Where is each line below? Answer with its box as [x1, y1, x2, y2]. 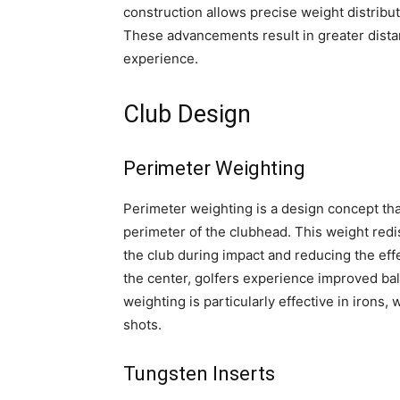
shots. [123, 316, 162, 334]
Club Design [123, 100, 251, 129]
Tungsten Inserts [123, 362, 275, 386]
